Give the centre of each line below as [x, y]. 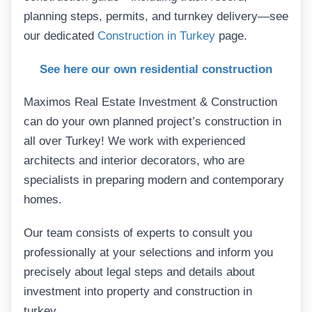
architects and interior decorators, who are [134, 161]
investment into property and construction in [138, 291]
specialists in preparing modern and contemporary [154, 180]
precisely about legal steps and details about [139, 272]
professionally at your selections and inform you [148, 252]
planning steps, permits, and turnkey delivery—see [156, 17]
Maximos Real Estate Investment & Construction [150, 102]
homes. [43, 200]
